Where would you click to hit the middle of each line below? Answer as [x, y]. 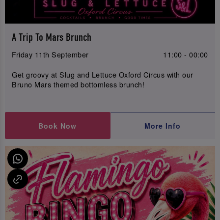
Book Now [58, 125]
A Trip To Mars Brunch [52, 38]
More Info [163, 125]
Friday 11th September [50, 54]
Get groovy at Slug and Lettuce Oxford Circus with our [103, 75]
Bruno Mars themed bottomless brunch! [78, 84]
